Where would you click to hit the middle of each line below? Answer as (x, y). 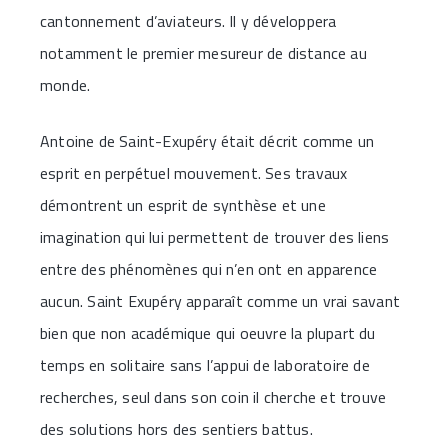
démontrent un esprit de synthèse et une (183, 204)
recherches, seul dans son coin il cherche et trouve (213, 396)
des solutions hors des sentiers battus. (176, 428)
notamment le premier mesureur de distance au (203, 52)
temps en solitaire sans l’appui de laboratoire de (205, 364)
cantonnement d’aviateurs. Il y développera (188, 20)
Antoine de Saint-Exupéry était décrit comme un (207, 140)
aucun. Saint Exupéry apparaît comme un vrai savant (220, 300)
